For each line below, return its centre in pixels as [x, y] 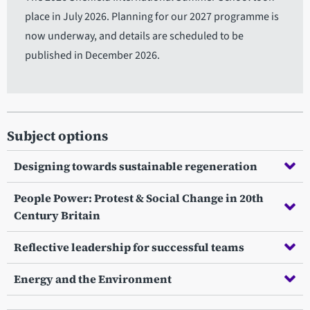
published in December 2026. [92, 55]
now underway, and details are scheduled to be [134, 36]
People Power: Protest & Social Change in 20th [139, 198]
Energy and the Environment [93, 279]
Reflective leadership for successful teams [129, 247]
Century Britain [57, 215]
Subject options [57, 135]
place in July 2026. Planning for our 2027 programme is [152, 16]
